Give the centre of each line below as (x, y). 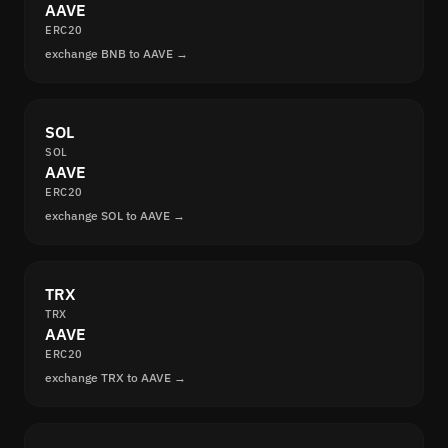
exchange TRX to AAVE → (115, 378)
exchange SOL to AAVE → (115, 216)
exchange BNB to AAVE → (116, 54)
